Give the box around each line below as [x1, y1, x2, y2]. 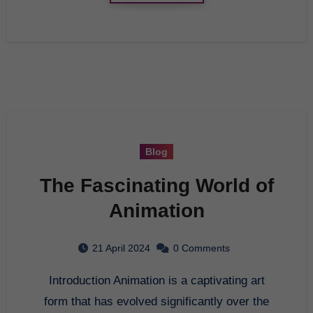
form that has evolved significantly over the [44, 294, 269, 308]
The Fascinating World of [39, 174, 274, 196]
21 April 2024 [92, 242, 150, 254]
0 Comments [173, 242, 230, 254]
